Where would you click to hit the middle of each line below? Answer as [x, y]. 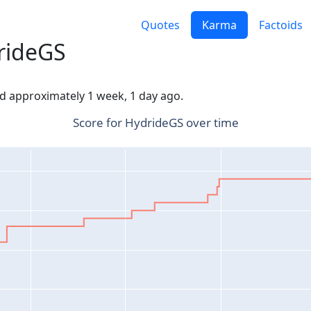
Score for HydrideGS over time [155, 123]
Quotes [160, 25]
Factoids [281, 25]
